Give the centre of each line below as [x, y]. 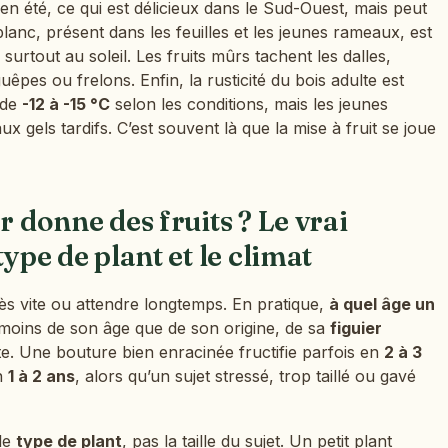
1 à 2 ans [41, 375]
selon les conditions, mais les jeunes [249, 103]
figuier [356, 327]
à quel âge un [382, 303]
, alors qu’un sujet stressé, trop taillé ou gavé [245, 375]
